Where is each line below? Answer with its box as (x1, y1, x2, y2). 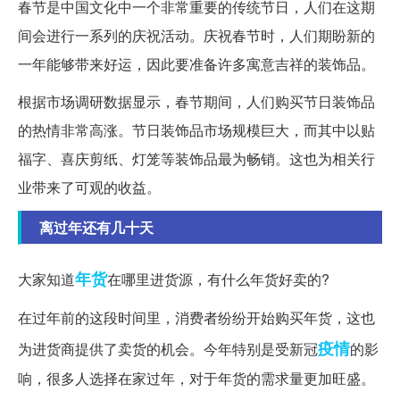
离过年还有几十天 (39, 217, 154, 238)
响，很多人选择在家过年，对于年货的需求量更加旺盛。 (18, 368, 375, 389)
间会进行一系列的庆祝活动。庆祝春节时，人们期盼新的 (18, 25, 375, 46)
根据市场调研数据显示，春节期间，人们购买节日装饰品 (18, 91, 375, 112)
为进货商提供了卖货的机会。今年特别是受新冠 (18, 338, 318, 360)
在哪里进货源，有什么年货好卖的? (107, 269, 329, 290)
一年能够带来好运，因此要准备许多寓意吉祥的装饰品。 (18, 54, 375, 75)
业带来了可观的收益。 (18, 177, 161, 198)
